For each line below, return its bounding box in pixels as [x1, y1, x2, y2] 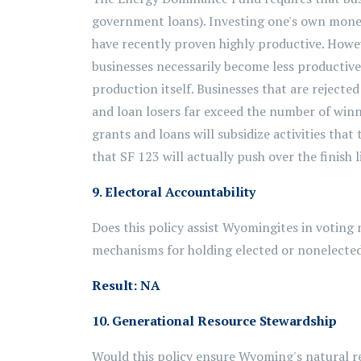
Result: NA [92, 276, 160, 294]
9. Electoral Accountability [92, 183, 255, 201]
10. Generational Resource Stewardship [92, 312, 337, 330]
